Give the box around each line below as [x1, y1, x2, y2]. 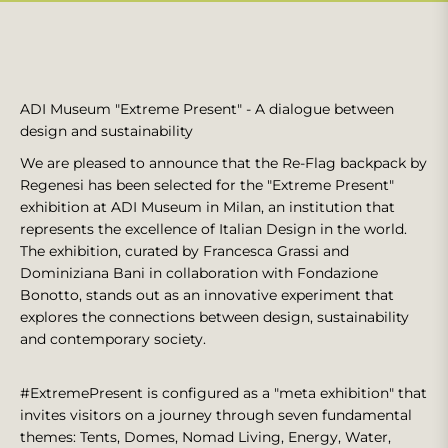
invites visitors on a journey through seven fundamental [20, 406, 412, 424]
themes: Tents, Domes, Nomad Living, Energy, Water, [20, 428, 391, 446]
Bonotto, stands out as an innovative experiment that [20, 286, 394, 304]
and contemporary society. [20, 330, 206, 348]
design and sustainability [20, 122, 193, 140]
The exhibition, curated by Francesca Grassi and [20, 242, 349, 260]
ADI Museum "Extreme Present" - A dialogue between [20, 100, 394, 118]
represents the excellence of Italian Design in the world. [20, 220, 407, 238]
